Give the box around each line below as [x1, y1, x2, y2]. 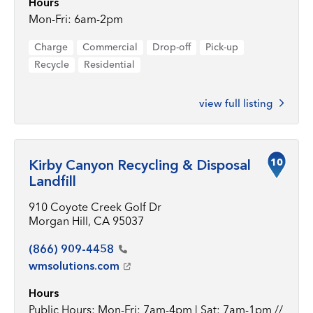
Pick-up [205, 41, 238, 53]
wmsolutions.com [29, 259, 119, 272]
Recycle [34, 58, 69, 71]
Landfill [29, 173, 76, 189]
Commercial [82, 41, 138, 53]
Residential [84, 58, 135, 71]
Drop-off [152, 41, 191, 53]
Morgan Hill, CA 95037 [29, 214, 144, 228]
